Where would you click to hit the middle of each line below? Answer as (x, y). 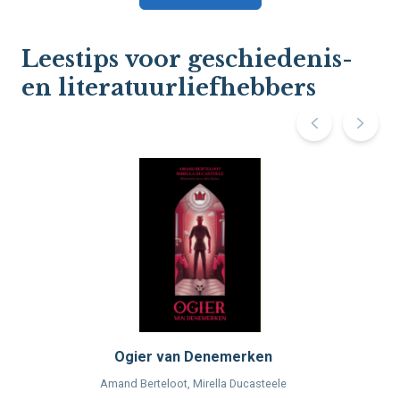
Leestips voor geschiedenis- (187, 60)
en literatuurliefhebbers (169, 88)
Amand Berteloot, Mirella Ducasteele (193, 384)
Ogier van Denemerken (193, 357)
